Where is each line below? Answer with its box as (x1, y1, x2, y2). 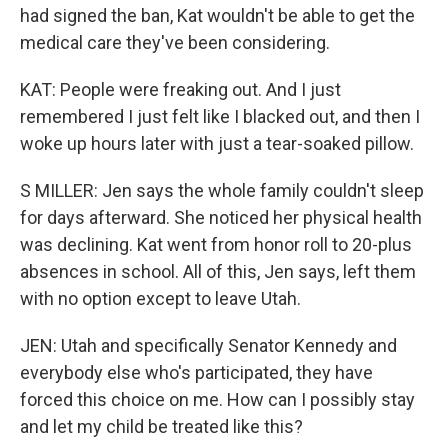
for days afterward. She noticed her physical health (20, 207, 422, 228)
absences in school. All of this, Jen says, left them (20, 261, 416, 282)
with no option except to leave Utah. (20, 288, 301, 309)
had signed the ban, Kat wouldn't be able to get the (20, 5, 415, 26)
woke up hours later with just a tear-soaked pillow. (20, 133, 414, 154)
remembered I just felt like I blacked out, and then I (20, 106, 420, 127)
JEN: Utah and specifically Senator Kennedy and (20, 335, 397, 356)
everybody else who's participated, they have (20, 362, 373, 383)
